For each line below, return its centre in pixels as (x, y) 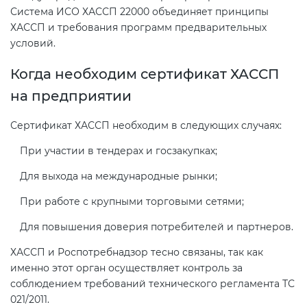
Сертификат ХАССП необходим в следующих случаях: (146, 125)
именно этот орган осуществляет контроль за (126, 268)
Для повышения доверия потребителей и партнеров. (157, 226)
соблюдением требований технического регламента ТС (152, 283)
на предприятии (71, 96)
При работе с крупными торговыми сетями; (132, 201)
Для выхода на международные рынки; (119, 176)
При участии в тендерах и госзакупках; (119, 150)
